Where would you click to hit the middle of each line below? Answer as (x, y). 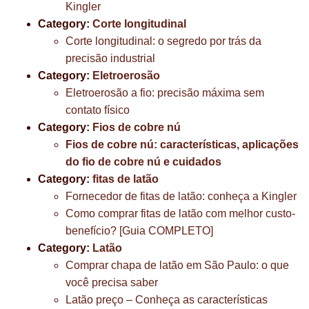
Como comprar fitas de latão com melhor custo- (180, 213)
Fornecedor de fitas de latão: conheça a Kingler (181, 196)
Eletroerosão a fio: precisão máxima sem (165, 93)
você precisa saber (112, 282)
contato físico (98, 110)
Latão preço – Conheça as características (167, 300)
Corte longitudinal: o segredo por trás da (163, 41)
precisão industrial (110, 58)
